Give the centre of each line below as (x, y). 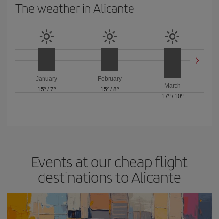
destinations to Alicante (109, 177)
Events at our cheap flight (109, 161)
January (47, 79)
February (109, 79)
